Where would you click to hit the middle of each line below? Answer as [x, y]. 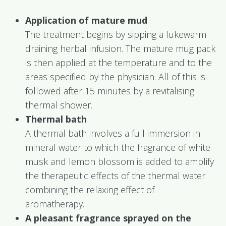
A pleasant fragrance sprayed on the [108, 218]
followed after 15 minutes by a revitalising [110, 91]
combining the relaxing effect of [90, 190]
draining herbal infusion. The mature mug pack [120, 48]
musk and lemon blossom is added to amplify [120, 161]
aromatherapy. [55, 204]
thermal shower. [59, 105]
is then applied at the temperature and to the [119, 63]
